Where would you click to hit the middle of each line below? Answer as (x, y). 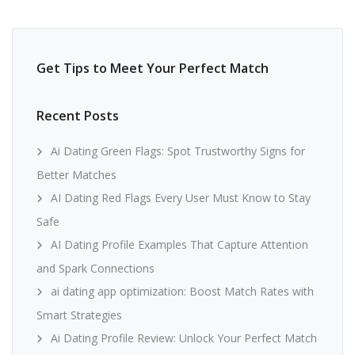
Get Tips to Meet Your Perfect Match (153, 68)
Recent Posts (78, 116)
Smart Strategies (79, 315)
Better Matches (76, 175)
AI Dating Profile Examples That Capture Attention (179, 244)
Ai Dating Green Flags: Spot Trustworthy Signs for (178, 151)
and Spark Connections (95, 268)
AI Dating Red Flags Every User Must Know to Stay (181, 198)
